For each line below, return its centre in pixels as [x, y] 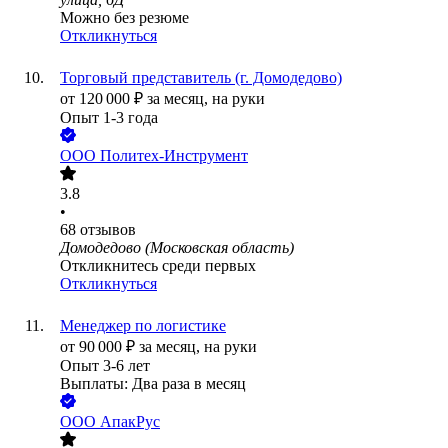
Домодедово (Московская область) [177, 248]
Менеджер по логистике [143, 326]
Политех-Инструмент [174, 156]
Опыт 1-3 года [109, 118]
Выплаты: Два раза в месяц [153, 384]
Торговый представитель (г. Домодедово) [201, 78]
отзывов [108, 230]
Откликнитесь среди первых [158, 266]
